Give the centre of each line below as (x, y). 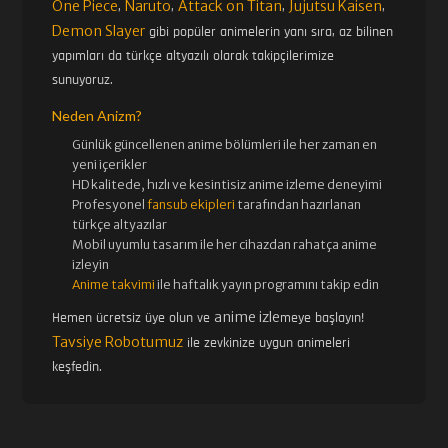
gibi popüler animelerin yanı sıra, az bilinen (269, 31)
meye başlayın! (322, 317)
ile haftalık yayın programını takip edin (267, 284)
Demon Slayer (99, 30)
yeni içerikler (110, 164)
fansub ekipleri (191, 204)
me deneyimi (344, 184)
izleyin (91, 264)
